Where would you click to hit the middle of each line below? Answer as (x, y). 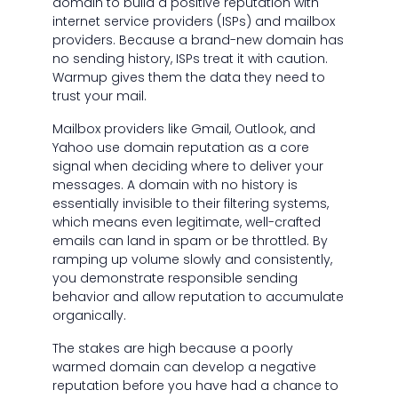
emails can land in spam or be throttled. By (190, 241)
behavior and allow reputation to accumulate (198, 297)
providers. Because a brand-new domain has (198, 40)
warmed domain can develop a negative (184, 367)
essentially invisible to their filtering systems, (190, 204)
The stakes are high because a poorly (172, 349)
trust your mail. (99, 96)
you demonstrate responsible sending (175, 279)
